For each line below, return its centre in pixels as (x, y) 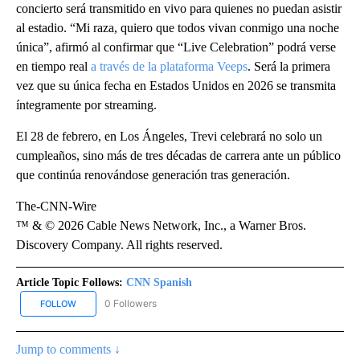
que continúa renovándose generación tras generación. (153, 175)
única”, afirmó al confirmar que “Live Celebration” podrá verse (176, 47)
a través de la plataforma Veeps (169, 67)
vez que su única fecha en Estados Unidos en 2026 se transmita (176, 86)
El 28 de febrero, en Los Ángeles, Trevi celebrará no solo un (169, 137)
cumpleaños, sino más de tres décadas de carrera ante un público (178, 156)
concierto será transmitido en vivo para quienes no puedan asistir (179, 9)
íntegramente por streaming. (86, 105)
